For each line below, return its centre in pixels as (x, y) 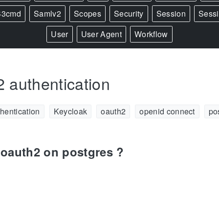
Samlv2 (48, 13)
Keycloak (70, 111)
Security (129, 13)
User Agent (101, 34)
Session (171, 13)
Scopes (88, 13)
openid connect (167, 111)
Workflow (151, 34)
